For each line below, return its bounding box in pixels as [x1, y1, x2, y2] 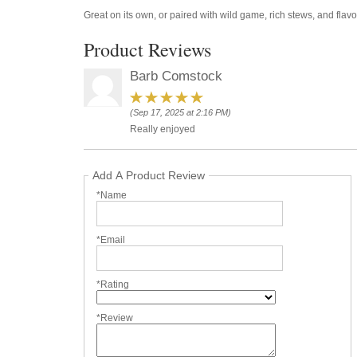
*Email [96, 234, 126, 246]
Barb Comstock [130, 68, 223, 84]
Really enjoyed [130, 124, 196, 135]
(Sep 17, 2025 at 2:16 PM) [130, 108, 232, 118]
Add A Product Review [92, 169, 206, 182]
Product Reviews [84, 36, 212, 62]
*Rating [96, 279, 130, 291]
